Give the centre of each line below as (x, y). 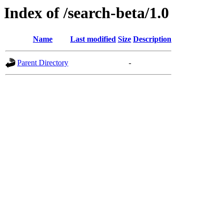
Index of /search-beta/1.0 (86, 13)
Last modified (93, 39)
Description (152, 39)
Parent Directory (43, 63)
